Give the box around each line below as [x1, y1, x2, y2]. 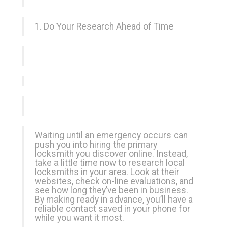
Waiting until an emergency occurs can [35, 130, 188, 140]
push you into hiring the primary [35, 139, 157, 150]
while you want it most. [35, 213, 124, 223]
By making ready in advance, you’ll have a [35, 194, 193, 205]
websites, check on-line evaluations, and [35, 176, 193, 186]
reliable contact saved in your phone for [35, 204, 190, 214]
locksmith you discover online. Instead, [35, 149, 188, 159]
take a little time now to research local [35, 158, 185, 168]
